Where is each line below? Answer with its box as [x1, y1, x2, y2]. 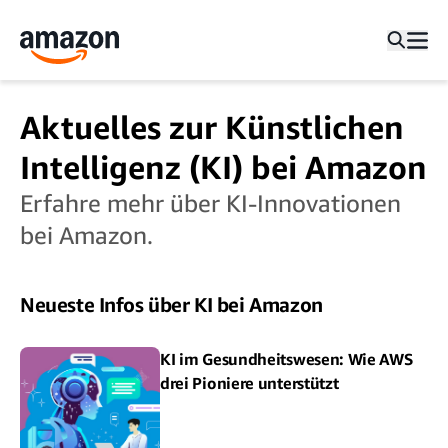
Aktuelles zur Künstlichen [20, 108, 404, 146]
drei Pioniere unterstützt [160, 373, 339, 393]
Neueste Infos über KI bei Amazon [20, 293, 323, 316]
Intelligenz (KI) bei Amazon [20, 148, 427, 186]
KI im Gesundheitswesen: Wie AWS [160, 349, 413, 369]
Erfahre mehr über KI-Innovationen [20, 189, 401, 217]
